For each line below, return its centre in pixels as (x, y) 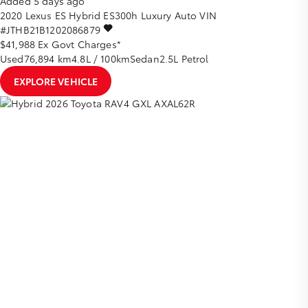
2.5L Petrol (184, 59)
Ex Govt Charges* (79, 44)
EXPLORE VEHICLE (56, 81)
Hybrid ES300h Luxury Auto (133, 15)
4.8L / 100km (101, 59)
